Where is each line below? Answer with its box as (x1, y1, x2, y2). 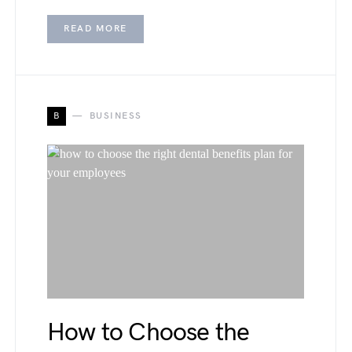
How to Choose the (47, 317, 250, 349)
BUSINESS (89, 110, 142, 123)
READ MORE (64, 23, 127, 35)
